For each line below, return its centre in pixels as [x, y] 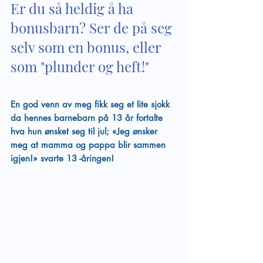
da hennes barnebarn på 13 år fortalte [88, 118]
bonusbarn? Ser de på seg [93, 28]
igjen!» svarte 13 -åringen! [62, 158]
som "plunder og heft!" [80, 66]
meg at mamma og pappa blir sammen [90, 145]
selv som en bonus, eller [87, 47]
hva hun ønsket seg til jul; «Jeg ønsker [85, 131]
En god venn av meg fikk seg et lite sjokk [92, 104]
